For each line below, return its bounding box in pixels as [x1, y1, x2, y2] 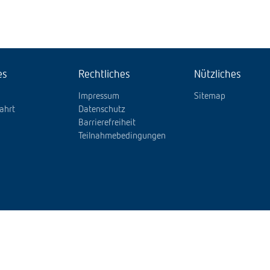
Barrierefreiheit [78, 118, 136, 128]
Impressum [78, 92, 120, 101]
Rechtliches [78, 69, 131, 80]
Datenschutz [78, 105, 126, 115]
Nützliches [193, 69, 241, 80]
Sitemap [193, 92, 225, 101]
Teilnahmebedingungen [78, 131, 166, 141]
